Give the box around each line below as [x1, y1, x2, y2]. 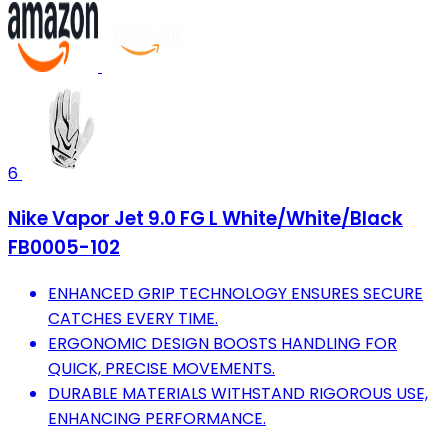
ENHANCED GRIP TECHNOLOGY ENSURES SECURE [48, 281, 423, 305]
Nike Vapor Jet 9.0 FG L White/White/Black [8, 205, 403, 233]
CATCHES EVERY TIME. [48, 306, 218, 330]
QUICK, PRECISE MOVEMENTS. [48, 356, 275, 380]
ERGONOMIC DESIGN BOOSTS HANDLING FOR [48, 331, 397, 355]
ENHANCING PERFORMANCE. [48, 406, 266, 430]
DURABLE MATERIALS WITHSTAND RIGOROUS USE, [48, 381, 428, 405]
